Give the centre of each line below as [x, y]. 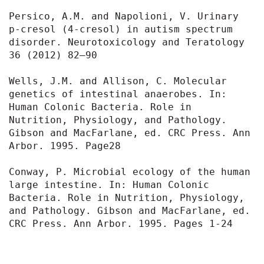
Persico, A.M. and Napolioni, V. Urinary [124, 16]
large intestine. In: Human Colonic [109, 184]
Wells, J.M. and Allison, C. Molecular [118, 81]
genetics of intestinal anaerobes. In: [118, 94]
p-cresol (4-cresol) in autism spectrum [121, 29]
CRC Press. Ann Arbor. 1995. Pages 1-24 [121, 223]
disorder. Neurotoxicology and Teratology [127, 42]
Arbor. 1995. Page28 [65, 146]
